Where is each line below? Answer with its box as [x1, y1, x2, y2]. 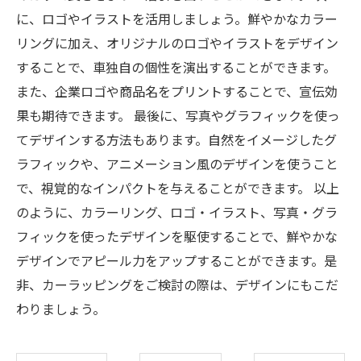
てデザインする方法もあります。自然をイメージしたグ [16, 130, 337, 149]
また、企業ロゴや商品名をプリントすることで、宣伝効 [16, 81, 338, 101]
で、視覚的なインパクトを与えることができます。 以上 [16, 178, 339, 197]
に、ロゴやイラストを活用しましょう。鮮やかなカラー [16, 9, 338, 28]
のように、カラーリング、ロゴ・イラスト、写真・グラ [16, 202, 338, 222]
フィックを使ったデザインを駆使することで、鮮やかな [16, 226, 338, 246]
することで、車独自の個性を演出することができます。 [16, 57, 336, 77]
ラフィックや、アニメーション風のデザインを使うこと [16, 154, 338, 173]
